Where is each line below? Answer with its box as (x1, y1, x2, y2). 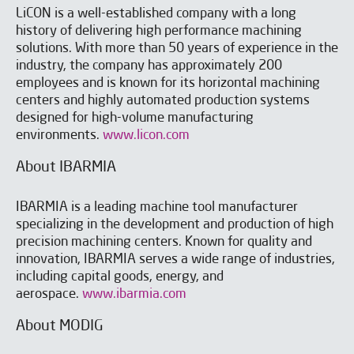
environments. (16, 129, 103, 143)
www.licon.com (103, 129, 190, 143)
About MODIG (16, 318, 104, 335)
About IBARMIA (16, 160, 116, 176)
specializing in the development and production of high (16, 218, 333, 232)
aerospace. (16, 288, 82, 302)
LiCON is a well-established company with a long (16, 7, 296, 21)
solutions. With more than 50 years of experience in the (16, 42, 338, 56)
